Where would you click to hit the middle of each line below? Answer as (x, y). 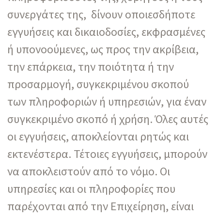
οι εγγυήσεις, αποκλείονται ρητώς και (98, 136)
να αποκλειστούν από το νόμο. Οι (89, 171)
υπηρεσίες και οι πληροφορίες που (91, 188)
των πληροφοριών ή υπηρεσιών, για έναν (107, 101)
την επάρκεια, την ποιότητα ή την (91, 66)
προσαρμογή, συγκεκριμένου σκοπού (98, 84)
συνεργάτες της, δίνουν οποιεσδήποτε (101, 14)
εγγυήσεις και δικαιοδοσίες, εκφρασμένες (106, 31)
